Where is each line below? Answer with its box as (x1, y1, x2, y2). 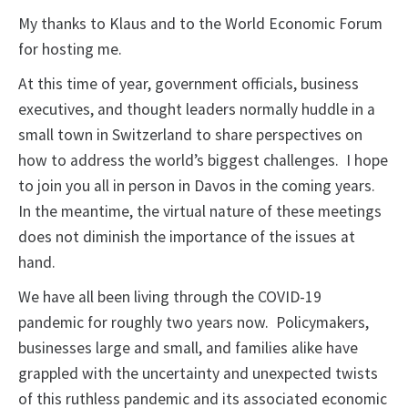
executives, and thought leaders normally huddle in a (18, 99, 375, 120)
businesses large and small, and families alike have (18, 338, 358, 359)
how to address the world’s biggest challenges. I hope (18, 150, 388, 171)
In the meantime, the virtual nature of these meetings (18, 201, 382, 222)
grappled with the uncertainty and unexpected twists (18, 363, 378, 384)
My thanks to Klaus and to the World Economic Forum (18, 14, 382, 35)
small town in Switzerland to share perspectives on (18, 125, 362, 146)
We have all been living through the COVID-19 (18, 287, 321, 308)
